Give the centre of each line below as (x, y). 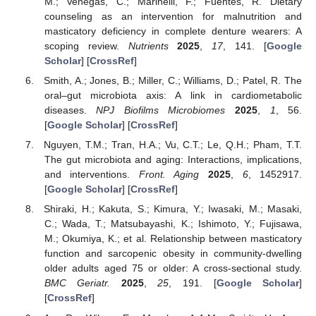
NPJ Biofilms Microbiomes (161, 110)
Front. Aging (169, 175)
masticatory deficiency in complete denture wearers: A (173, 31)
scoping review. (86, 46)
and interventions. (91, 175)
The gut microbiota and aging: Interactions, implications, (173, 160)
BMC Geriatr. (77, 283)
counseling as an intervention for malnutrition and (173, 17)
